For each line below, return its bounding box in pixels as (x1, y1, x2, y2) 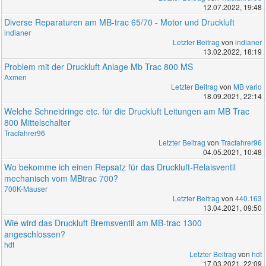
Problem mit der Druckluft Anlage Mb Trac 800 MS (4, 60, 194, 72)
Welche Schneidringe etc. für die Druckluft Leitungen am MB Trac (4, 104, 250, 117)
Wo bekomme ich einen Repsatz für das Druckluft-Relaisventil (4, 160, 236, 173)
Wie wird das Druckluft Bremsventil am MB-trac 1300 (4, 216, 202, 229)
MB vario (233, 81, 262, 91)
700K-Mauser (4, 183, 48, 194)
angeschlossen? (4, 227, 66, 240)
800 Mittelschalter (4, 116, 71, 128)
